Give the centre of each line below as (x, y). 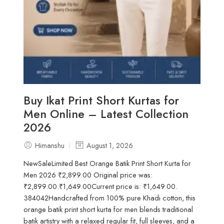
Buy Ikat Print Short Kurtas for (101, 100)
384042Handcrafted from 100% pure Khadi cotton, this (110, 198)
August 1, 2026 (110, 145)
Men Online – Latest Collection (106, 114)
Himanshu (50, 145)
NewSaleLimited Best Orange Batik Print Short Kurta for (107, 163)
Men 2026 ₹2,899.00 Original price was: (88, 175)
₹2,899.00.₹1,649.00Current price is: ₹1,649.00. (101, 186)
